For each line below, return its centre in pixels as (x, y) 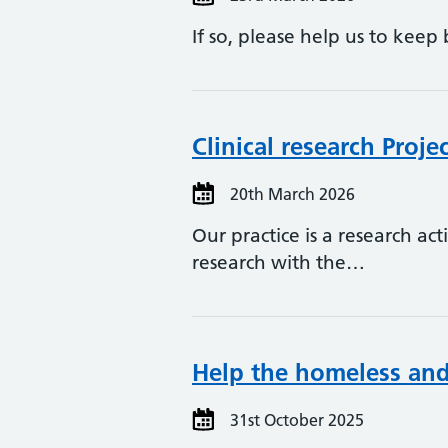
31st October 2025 (295, 420)
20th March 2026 (290, 194)
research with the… (278, 262)
